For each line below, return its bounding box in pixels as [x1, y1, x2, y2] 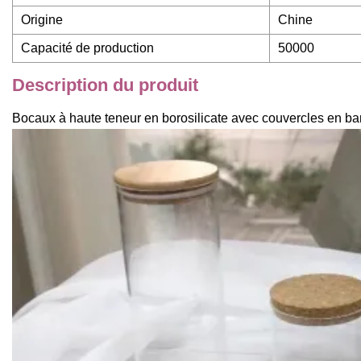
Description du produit [12, 75, 198, 96]
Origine [21, 13, 63, 27]
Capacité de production [21, 41, 154, 56]
